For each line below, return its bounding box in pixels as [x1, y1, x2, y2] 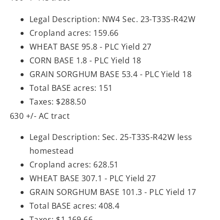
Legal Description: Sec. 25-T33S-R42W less [29, 131, 192, 142]
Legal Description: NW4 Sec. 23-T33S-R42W [29, 13, 195, 25]
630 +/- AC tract [10, 110, 70, 121]
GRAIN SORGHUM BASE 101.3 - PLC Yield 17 [29, 186, 196, 197]
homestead [29, 145, 74, 156]
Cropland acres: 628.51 [29, 159, 119, 170]
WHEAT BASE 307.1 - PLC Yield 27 [29, 172, 156, 184]
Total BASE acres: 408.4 [29, 200, 120, 211]
